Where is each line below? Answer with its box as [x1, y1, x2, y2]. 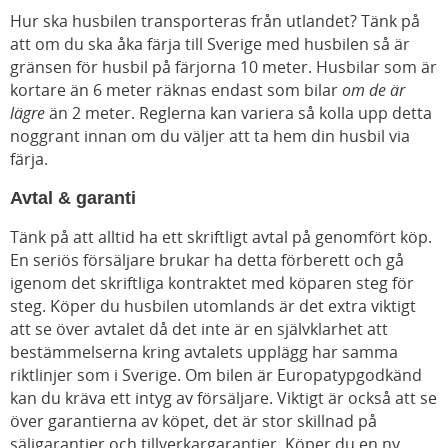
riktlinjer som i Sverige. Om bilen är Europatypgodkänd [10, 363, 422, 386]
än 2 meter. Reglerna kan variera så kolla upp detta [45, 101, 432, 124]
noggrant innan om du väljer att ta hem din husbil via [10, 124, 410, 147]
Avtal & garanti [10, 187, 136, 208]
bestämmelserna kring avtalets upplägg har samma [10, 340, 398, 363]
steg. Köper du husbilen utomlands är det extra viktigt [10, 294, 416, 317]
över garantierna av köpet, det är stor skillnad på [10, 409, 377, 432]
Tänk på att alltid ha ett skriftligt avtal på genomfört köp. [10, 225, 432, 248]
